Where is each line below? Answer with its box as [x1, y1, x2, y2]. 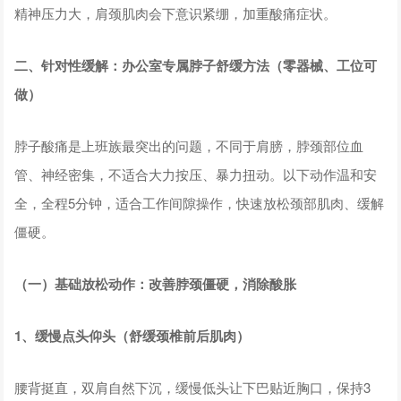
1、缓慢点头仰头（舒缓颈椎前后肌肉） [14, 325, 251, 346]
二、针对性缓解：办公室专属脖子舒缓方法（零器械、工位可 [14, 55, 378, 75]
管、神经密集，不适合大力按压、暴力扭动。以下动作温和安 [14, 164, 378, 183]
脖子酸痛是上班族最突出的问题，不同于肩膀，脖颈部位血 [14, 135, 364, 155]
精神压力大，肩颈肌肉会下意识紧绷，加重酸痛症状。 [14, 3, 337, 22]
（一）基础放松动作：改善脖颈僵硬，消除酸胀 [14, 273, 297, 294]
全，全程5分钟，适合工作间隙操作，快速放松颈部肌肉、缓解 [14, 192, 385, 212]
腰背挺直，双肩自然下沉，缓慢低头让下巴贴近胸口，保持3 [14, 377, 371, 397]
